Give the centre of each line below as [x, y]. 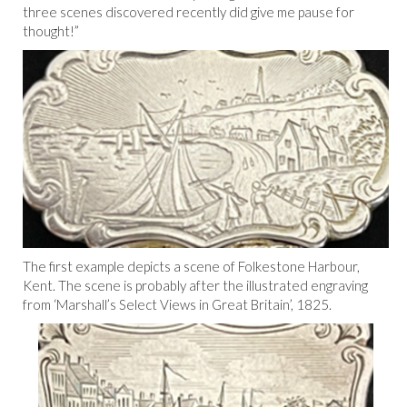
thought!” [51, 30]
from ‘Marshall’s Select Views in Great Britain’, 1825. [177, 305]
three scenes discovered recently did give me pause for [189, 11]
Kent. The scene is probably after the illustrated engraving [195, 286]
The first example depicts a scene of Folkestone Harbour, [191, 267]
